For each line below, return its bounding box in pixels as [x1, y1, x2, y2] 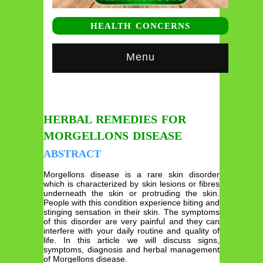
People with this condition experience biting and [43, 197, 220, 207]
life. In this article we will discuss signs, [43, 235, 220, 245]
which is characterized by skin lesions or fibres [43, 178, 220, 188]
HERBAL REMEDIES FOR [43, 112, 186, 126]
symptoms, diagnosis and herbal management [43, 244, 220, 254]
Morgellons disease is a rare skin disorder [43, 169, 220, 179]
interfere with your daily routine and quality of [43, 225, 220, 235]
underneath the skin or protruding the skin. [43, 188, 220, 198]
